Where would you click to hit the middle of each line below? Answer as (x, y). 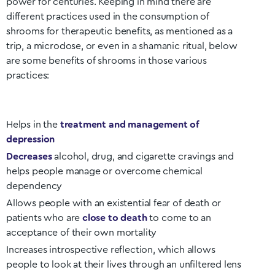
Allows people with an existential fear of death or (114, 203)
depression (31, 139)
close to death (115, 218)
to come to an (179, 218)
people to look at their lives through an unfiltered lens (124, 265)
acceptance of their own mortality (82, 233)
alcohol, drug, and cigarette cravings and (143, 157)
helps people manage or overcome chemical (104, 171)
